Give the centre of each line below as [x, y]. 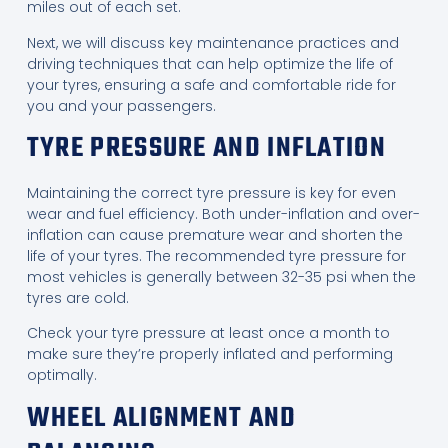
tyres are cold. [77, 298]
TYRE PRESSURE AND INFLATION [206, 149]
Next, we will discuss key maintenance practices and [212, 42]
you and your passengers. [121, 105]
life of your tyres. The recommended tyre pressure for [216, 256]
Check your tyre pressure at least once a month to [208, 333]
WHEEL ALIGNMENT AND [161, 418]
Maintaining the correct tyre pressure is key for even [211, 193]
